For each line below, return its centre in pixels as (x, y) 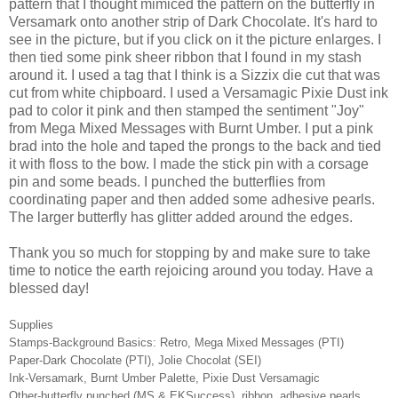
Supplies (31, 324)
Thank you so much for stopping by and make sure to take (190, 252)
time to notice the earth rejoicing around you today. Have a (191, 270)
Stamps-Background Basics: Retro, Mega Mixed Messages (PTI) (176, 342)
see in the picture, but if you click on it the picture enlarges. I (195, 39)
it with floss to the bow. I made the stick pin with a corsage (189, 163)
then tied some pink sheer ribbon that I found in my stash (185, 57)
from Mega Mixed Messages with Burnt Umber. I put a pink (191, 128)
